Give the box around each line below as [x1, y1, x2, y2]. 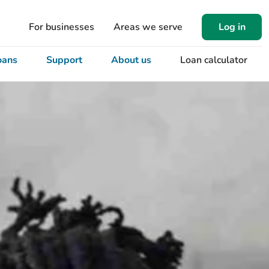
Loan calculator [180, 53, 247, 67]
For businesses [29, 20, 94, 34]
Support [46, 53, 82, 67]
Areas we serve [113, 20, 183, 34]
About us [111, 53, 151, 67]
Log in [218, 20, 246, 34]
